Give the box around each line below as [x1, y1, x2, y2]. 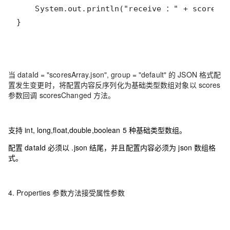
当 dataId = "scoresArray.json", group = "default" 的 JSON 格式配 [8, 69, 221, 80]
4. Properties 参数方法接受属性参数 [8, 187, 125, 198]
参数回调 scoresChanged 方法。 [8, 90, 116, 100]
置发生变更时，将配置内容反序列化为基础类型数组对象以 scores [8, 80, 221, 90]
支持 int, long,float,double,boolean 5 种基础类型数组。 [8, 125, 187, 135]
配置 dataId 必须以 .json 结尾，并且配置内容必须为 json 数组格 [8, 142, 216, 152]
